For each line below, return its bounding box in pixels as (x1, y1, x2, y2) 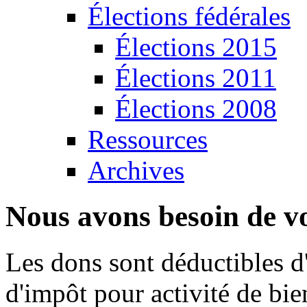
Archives (88, 156, 184, 185)
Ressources (88, 125, 208, 154)
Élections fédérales (88, 1, 291, 31)
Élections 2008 (115, 94, 277, 123)
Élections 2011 (115, 63, 276, 93)
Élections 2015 (115, 32, 277, 62)
